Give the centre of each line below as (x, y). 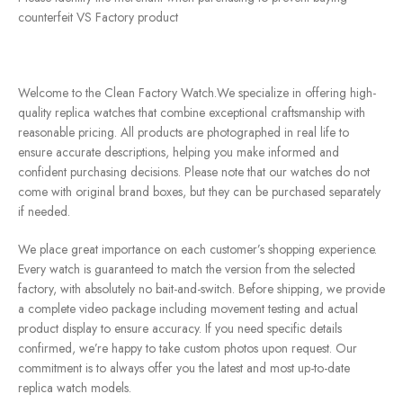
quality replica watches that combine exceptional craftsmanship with (192, 113)
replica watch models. (75, 388)
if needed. (44, 212)
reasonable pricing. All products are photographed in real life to (184, 133)
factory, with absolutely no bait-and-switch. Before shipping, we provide (201, 289)
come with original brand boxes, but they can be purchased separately (199, 192)
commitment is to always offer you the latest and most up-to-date (184, 368)
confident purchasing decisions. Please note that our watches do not (194, 172)
